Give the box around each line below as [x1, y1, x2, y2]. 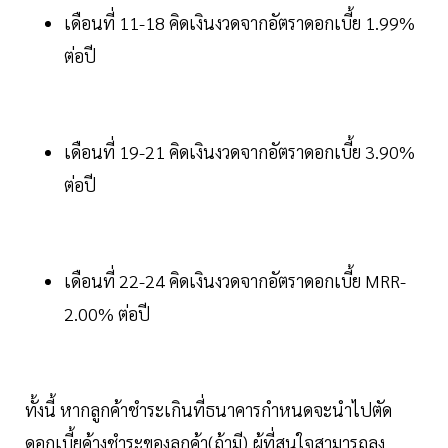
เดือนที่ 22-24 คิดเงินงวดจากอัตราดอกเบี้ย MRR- [64, 269, 406, 293]
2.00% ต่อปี [64, 302, 150, 326]
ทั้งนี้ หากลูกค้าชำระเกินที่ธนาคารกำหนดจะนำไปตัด [25, 398, 392, 422]
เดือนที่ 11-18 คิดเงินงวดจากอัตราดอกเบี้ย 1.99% [64, 11, 415, 35]
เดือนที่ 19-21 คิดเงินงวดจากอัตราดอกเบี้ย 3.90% [64, 140, 415, 164]
